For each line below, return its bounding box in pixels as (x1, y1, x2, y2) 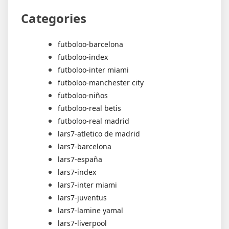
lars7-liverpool (58, 218, 107, 228)
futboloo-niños (58, 90, 108, 100)
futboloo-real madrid (58, 116, 129, 126)
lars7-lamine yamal (58, 205, 123, 215)
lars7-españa (58, 154, 102, 164)
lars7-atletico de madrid (58, 128, 140, 139)
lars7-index (58, 167, 96, 177)
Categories (21, 9, 86, 27)
